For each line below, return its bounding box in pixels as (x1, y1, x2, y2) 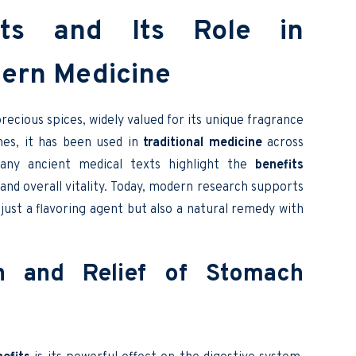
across (261, 134, 304, 151)
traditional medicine (143, 134, 262, 151)
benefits (255, 157, 304, 173)
